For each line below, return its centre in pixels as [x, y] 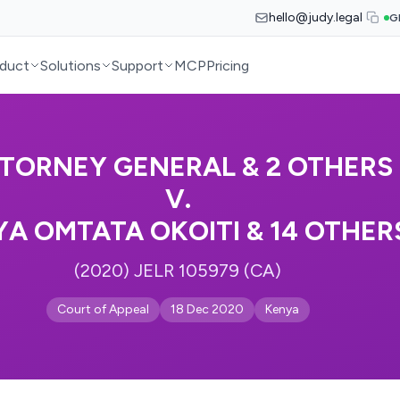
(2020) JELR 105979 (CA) [178, 271]
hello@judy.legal [316, 17]
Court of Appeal [103, 309]
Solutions [71, 65]
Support [138, 65]
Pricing [228, 65]
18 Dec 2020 [207, 309]
